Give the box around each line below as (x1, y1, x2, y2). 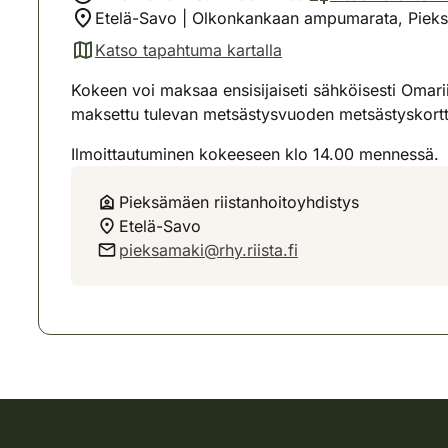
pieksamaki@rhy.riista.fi (119, 240, 298, 260)
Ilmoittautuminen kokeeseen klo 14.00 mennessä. (71, 144, 439, 164)
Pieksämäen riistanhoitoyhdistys (119, 192, 359, 212)
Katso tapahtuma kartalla (95, 40, 282, 60)
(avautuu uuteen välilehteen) (70, 50, 281, 71)
